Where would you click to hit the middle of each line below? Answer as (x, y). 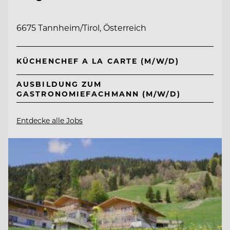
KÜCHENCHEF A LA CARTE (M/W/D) (98, 61)
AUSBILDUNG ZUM (59, 84)
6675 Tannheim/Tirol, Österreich (81, 28)
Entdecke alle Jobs (50, 121)
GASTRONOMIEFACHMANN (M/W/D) (99, 93)
